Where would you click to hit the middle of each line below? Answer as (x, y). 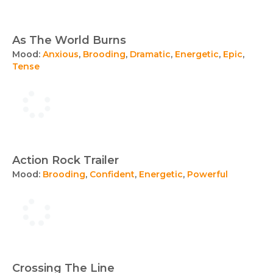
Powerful (207, 174)
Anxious (61, 54)
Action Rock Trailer (66, 160)
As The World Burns (69, 40)
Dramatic (150, 54)
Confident (112, 174)
